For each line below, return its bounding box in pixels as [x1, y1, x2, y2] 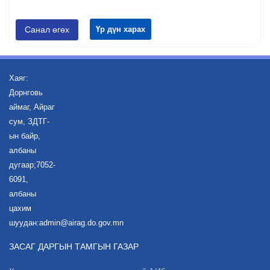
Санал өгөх [25, 25, 69, 35]
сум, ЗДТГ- [9, 117, 49, 127]
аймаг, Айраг [9, 102, 55, 112]
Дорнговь [9, 88, 43, 98]
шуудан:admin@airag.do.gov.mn [9, 218, 124, 228]
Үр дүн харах [96, 25, 145, 34]
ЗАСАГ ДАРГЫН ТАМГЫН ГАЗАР [9, 242, 139, 252]
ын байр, [9, 131, 40, 141]
